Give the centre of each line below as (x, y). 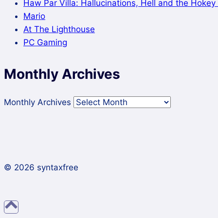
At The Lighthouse (59, 29)
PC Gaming (45, 43)
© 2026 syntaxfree (41, 167)
